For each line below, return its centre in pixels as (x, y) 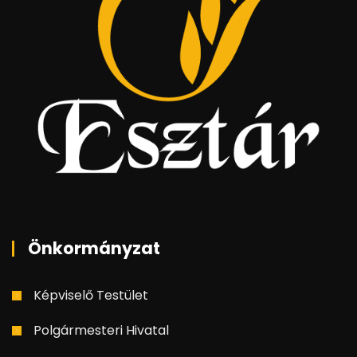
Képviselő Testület (91, 295)
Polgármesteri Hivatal (101, 330)
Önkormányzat (94, 248)
